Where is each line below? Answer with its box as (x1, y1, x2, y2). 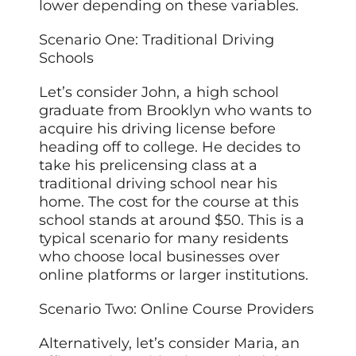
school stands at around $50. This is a (39, 211, 305, 229)
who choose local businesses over (39, 247, 281, 265)
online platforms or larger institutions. (39, 265, 309, 284)
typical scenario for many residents (39, 229, 289, 247)
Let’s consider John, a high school (39, 83, 280, 101)
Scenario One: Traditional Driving (39, 30, 275, 48)
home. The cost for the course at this (39, 192, 300, 211)
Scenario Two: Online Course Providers (39, 300, 315, 318)
